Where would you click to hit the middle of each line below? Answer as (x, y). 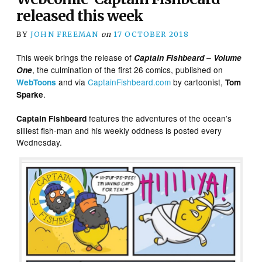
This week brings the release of (75, 57)
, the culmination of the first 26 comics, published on (128, 69)
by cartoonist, (198, 82)
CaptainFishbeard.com (130, 82)
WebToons (37, 82)
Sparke (30, 94)
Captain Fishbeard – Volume (188, 57)
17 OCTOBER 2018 (151, 34)
